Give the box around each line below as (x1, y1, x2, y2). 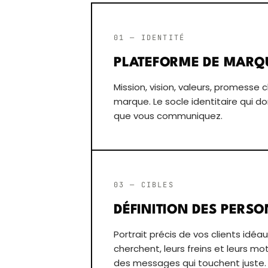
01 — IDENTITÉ (114, 33, 185, 43)
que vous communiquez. (114, 109, 223, 123)
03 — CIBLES (114, 180, 174, 190)
